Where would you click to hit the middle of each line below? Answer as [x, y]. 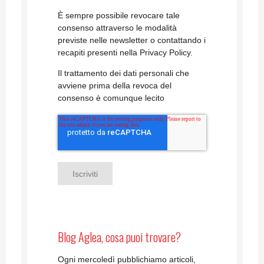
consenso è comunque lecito [111, 98]
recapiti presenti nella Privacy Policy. [125, 53]
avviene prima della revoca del [115, 86]
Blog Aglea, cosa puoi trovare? [119, 237]
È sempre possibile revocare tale [119, 16]
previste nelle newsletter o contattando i [132, 40]
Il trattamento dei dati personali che [123, 73]
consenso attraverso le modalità [117, 28]
